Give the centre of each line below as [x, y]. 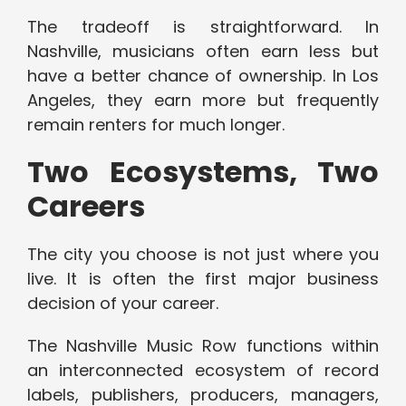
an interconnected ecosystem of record [203, 371]
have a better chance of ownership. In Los [203, 76]
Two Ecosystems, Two [203, 172]
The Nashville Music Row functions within [203, 346]
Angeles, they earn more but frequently [203, 101]
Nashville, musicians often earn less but [203, 52]
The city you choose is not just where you [203, 255]
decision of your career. [123, 304]
